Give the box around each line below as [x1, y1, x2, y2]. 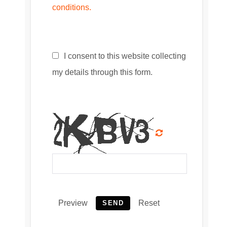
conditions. [52, 3, 91, 12]
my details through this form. [52, 68, 153, 77]
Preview [58, 199, 88, 208]
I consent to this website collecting [62, 52, 186, 61]
